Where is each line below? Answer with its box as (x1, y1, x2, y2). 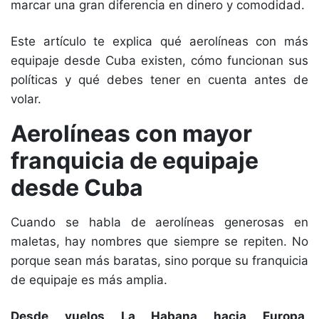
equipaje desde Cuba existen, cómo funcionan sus (11, 53, 308, 68)
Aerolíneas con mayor (11, 120, 252, 147)
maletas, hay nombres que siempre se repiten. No (11, 234, 308, 249)
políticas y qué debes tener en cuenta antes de (11, 73, 308, 87)
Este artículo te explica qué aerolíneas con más (11, 34, 308, 48)
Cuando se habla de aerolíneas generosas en (11, 215, 308, 229)
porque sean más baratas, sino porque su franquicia (11, 253, 308, 268)
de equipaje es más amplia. (11, 273, 167, 287)
